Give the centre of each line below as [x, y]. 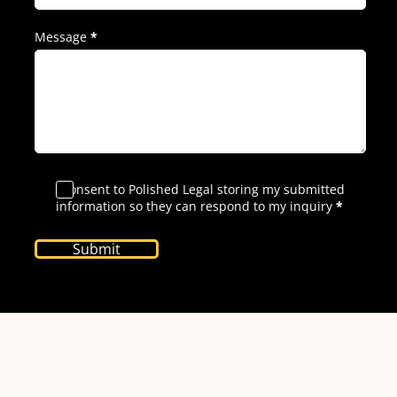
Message [60, 37]
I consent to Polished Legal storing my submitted [201, 189]
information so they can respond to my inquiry [195, 206]
